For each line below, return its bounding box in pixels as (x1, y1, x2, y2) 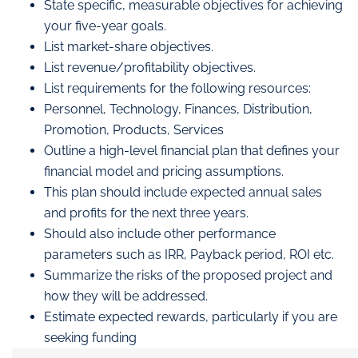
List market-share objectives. (44, 38, 213, 54)
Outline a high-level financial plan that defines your (44, 142, 340, 158)
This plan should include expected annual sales (44, 184, 322, 200)
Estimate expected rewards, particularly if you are (44, 308, 337, 324)
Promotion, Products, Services (44, 121, 224, 137)
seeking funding (44, 329, 137, 345)
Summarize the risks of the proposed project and (44, 267, 332, 283)
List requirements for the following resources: (44, 80, 311, 96)
